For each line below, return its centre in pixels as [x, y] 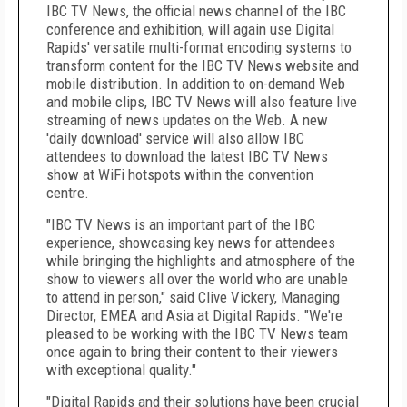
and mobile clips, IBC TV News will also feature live [202, 102]
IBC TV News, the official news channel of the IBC [196, 11]
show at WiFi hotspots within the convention [180, 174]
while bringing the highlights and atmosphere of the [201, 261]
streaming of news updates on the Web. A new [187, 120]
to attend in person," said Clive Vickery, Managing [193, 297]
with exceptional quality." [121, 370]
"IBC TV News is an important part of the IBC [181, 224]
